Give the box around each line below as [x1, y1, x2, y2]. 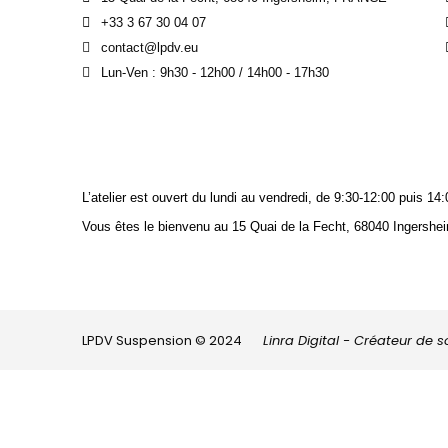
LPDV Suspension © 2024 [82, 330, 263, 350]
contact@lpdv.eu [101, 40, 198, 56]
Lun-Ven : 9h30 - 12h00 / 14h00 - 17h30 [101, 65, 329, 81]
